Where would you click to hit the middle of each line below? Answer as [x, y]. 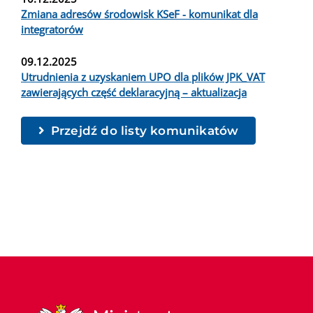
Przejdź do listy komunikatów [145, 131]
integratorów [52, 29]
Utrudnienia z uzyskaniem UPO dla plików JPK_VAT [143, 77]
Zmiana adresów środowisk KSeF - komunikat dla [139, 14]
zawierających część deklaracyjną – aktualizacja [134, 92]
